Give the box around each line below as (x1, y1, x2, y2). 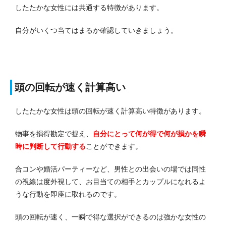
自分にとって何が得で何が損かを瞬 (93, 130, 206, 138)
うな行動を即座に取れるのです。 (15, 190, 121, 199)
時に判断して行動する (15, 142, 86, 151)
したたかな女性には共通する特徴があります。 (15, 4, 163, 12)
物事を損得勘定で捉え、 (15, 130, 93, 138)
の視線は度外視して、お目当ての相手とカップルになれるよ (15, 178, 206, 186)
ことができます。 (86, 142, 142, 151)
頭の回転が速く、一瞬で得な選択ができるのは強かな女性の (15, 213, 206, 221)
